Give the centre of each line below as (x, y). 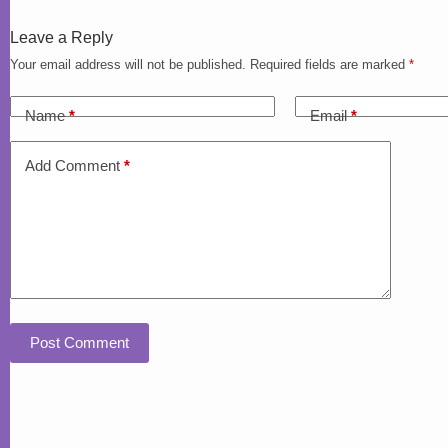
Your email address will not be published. (128, 64)
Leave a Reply (61, 37)
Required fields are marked (329, 64)
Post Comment (79, 343)
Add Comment (72, 166)
